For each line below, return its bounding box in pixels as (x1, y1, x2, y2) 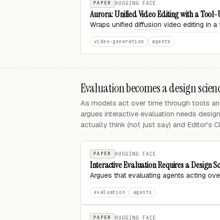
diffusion (135, 20, 162, 29)
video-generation (94, 38, 144, 45)
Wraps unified (90, 20, 135, 29)
